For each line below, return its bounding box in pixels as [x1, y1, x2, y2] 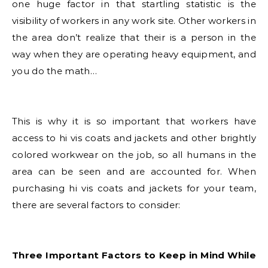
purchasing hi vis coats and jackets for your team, [12, 182, 256, 194]
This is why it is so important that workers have [12, 115, 256, 127]
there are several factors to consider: [12, 199, 181, 211]
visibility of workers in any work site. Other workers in [12, 15, 256, 27]
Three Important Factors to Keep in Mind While [12, 249, 256, 261]
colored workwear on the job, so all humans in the [12, 149, 256, 161]
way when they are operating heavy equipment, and [12, 48, 256, 60]
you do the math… [12, 65, 97, 77]
